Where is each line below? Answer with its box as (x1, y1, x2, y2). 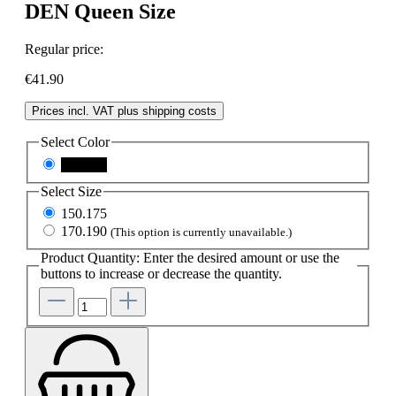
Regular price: (25, 42, 103, 57)
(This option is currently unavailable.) (110, 225, 292, 240)
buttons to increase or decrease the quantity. (41, 266, 282, 282)
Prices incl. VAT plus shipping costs (32, 104, 217, 118)
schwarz (61, 156, 107, 172)
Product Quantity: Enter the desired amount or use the (41, 250, 339, 266)
